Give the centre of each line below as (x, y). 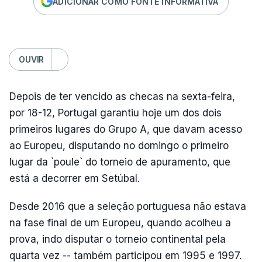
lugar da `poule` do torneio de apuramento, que (120, 162)
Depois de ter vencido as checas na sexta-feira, (122, 96)
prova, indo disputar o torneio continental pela (118, 239)
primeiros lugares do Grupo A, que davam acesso (126, 129)
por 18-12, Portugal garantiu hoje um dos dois (116, 113)
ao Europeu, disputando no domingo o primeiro (119, 146)
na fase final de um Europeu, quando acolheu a (120, 223)
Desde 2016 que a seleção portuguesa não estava (128, 206)
